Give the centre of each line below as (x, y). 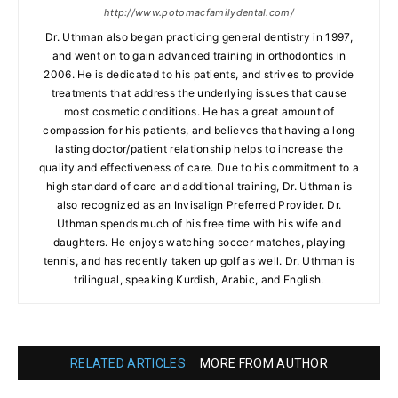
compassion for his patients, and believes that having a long (199, 131)
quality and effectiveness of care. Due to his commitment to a (199, 168)
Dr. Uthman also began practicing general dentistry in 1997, (199, 37)
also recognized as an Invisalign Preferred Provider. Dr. (199, 205)
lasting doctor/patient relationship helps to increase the (199, 149)
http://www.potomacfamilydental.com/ (199, 13)
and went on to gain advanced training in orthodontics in (199, 56)
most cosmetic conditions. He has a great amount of (199, 112)
